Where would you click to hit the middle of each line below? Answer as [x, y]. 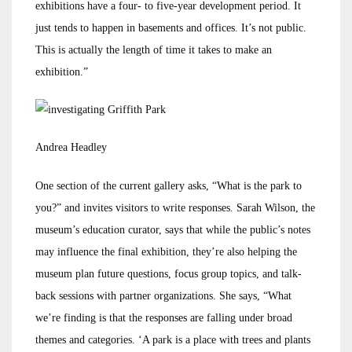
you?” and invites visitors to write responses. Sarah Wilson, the [175, 208]
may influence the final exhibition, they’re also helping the [166, 252]
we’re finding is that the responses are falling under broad [164, 318]
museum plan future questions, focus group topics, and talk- [169, 274]
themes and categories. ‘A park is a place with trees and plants [173, 340]
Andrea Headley [71, 148]
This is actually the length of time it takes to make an [154, 50]
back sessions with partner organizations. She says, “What [163, 296]
